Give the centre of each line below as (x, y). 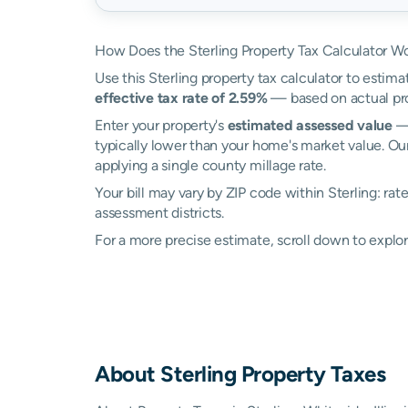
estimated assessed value (310, 125)
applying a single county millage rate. (210, 165)
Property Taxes (311, 373)
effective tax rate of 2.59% (181, 98)
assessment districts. (159, 213)
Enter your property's (161, 125)
